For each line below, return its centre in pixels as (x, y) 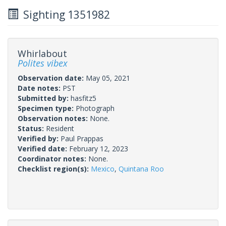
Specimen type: (47, 108)
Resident (60, 128)
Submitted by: (44, 98)
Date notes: (40, 88)
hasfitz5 (83, 98)
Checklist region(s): (54, 168)
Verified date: (43, 148)
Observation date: (52, 78)
